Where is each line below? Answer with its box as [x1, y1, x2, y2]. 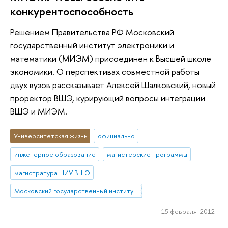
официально [97, 131, 135, 141]
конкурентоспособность [10, 4, 133, 19]
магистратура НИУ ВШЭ [14, 167, 90, 177]
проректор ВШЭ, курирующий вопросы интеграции [10, 92, 205, 104]
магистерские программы [106, 150, 187, 159]
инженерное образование [14, 150, 96, 159]
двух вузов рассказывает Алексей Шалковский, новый [10, 78, 216, 91]
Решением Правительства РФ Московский [10, 25, 174, 38]
